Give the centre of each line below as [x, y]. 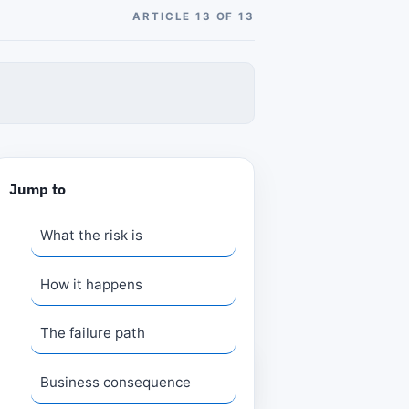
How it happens [92, 284]
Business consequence [116, 382]
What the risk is [92, 236]
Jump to [37, 189]
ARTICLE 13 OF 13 [194, 16]
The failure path [93, 333]
